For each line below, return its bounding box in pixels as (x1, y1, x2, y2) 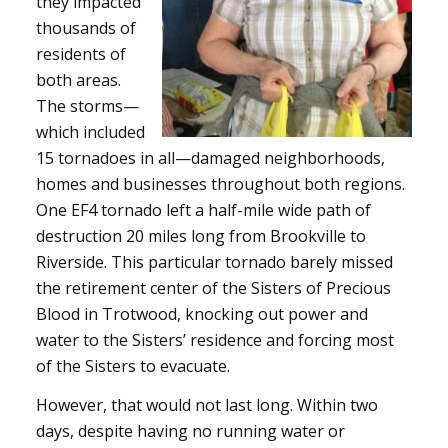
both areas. (35, 68, 121, 91)
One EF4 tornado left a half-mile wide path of (35, 198, 371, 221)
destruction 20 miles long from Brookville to (35, 224, 366, 247)
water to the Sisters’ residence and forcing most (35, 328, 394, 351)
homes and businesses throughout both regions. (35, 172, 405, 195)
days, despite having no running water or (35, 420, 345, 443)
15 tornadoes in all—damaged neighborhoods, (35, 146, 385, 169)
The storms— (35, 94, 139, 117)
